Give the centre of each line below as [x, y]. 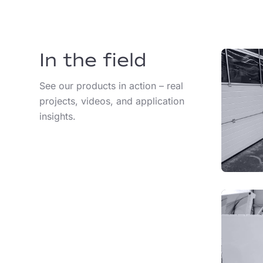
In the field [93, 60]
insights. [58, 116]
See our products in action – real [111, 85]
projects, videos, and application [112, 101]
